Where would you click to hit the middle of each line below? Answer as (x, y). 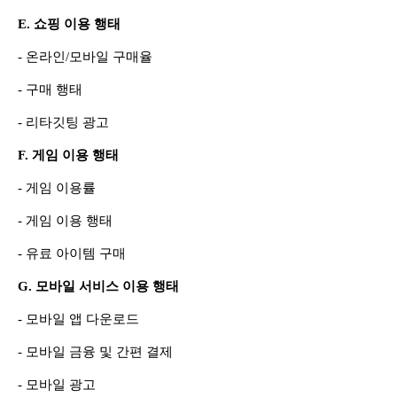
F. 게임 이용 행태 (68, 155)
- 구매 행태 (50, 89)
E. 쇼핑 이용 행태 (69, 23)
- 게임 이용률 (57, 187)
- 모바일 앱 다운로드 (78, 319)
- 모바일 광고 (57, 384)
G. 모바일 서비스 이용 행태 (98, 286)
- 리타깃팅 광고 (63, 122)
